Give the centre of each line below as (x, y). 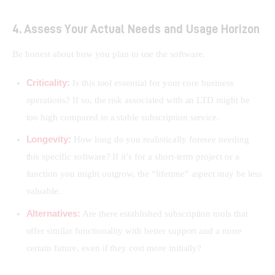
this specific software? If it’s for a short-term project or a (133, 157)
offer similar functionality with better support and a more (134, 230)
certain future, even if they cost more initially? (114, 248)
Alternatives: (53, 213)
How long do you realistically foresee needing (160, 140)
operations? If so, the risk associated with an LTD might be (138, 100)
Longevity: (49, 139)
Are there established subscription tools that (164, 213)
